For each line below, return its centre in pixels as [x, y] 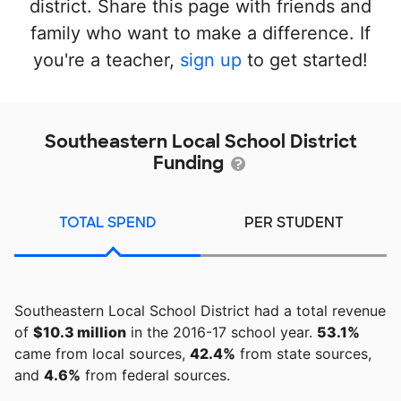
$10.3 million [80, 332]
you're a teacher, [107, 60]
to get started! [305, 60]
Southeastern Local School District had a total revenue [200, 311]
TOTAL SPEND [107, 222]
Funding [191, 163]
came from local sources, [102, 354]
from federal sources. [155, 375]
